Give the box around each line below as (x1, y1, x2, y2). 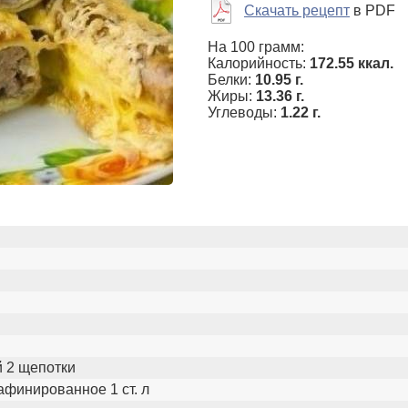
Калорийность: (208, 56, 310, 71)
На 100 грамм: (208, 39, 304, 55)
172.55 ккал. (310, 56, 393, 71)
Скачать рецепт (244, 3, 350, 18)
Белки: (208, 72, 255, 87)
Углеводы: (208, 105, 280, 120)
